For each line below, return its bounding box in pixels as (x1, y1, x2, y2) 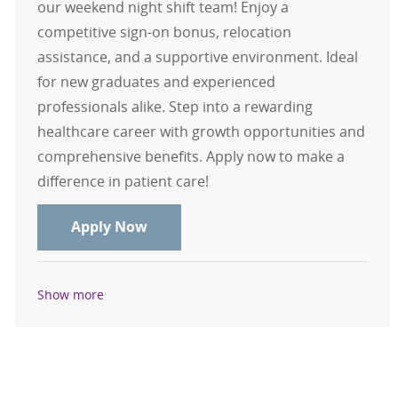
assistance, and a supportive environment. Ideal (36, 47, 358, 68)
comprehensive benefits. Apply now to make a (36, 147, 345, 167)
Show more (36, 285, 104, 303)
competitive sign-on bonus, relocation (36, 22, 291, 43)
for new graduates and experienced (36, 72, 275, 92)
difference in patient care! (36, 171, 209, 192)
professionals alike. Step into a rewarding (36, 97, 313, 117)
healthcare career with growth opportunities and (36, 122, 365, 142)
